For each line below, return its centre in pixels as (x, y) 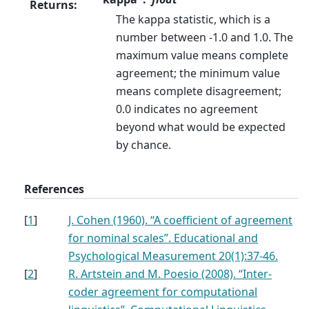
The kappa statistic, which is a (193, 19)
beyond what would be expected (201, 127)
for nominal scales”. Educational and (163, 238)
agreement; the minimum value (198, 73)
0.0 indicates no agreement (187, 109)
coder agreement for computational (163, 291)
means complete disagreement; (199, 91)
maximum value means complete (202, 55)
